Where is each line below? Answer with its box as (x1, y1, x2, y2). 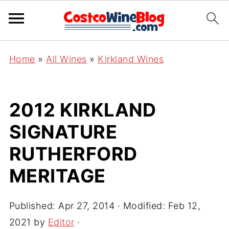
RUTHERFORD (9, 143, 138, 165)
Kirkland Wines (98, 54, 164, 64)
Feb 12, (168, 200, 201, 211)
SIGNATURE (9, 121, 118, 143)
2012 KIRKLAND (9, 99, 156, 121)
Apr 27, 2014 (58, 200, 115, 211)
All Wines (46, 54, 87, 64)
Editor (48, 217, 75, 227)
